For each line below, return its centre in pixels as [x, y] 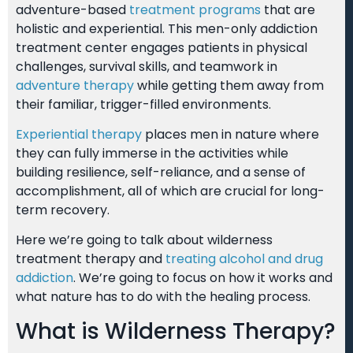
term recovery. [63, 210]
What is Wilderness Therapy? [176, 331]
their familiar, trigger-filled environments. [143, 104]
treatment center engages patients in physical [162, 47]
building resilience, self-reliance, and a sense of [161, 172]
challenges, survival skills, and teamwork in [147, 66]
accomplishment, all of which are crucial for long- [170, 191]
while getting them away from [229, 85]
